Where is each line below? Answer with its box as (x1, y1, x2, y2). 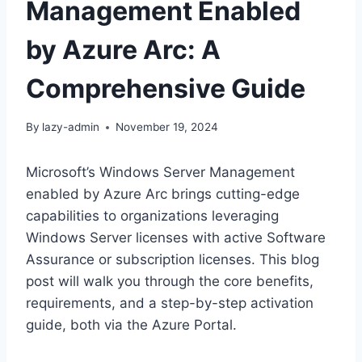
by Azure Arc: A (26, 33, 221, 65)
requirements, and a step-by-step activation (26, 295, 314, 312)
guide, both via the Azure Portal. (26, 317, 237, 334)
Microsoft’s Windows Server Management (26, 164, 295, 181)
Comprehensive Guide (26, 72, 305, 104)
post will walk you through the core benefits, (26, 273, 314, 290)
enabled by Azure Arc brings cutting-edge (26, 186, 300, 203)
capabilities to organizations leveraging (26, 208, 279, 225)
